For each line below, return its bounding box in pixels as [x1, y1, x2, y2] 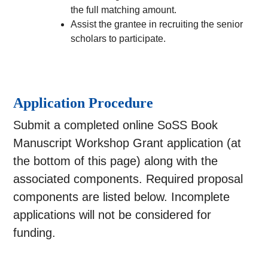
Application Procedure [13, 95, 154, 111]
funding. [13, 226, 56, 240]
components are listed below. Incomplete [13, 190, 230, 204]
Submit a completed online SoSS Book [13, 118, 218, 132]
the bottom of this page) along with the [13, 154, 218, 168]
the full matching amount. [71, 5, 177, 16]
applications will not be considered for [13, 208, 212, 222]
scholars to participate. [71, 33, 166, 44]
